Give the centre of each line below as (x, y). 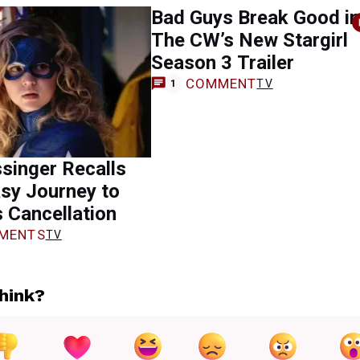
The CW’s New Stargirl (250, 40)
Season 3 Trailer (223, 63)
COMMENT (221, 83)
